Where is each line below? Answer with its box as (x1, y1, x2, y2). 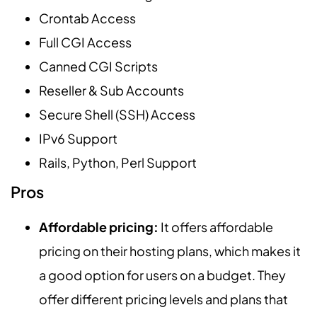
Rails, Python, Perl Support (39, 154, 197, 171)
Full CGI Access (39, 34, 132, 51)
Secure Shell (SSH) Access (39, 106, 195, 123)
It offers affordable (158, 219, 273, 236)
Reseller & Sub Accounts (39, 82, 184, 99)
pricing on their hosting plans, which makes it (39, 243, 301, 260)
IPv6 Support (39, 130, 117, 147)
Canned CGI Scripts (39, 58, 158, 75)
